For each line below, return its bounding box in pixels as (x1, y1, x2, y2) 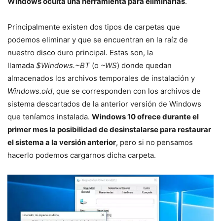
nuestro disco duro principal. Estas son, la (7, 47, 153, 57)
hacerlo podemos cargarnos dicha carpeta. (7, 150, 156, 160)
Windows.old (7, 86, 52, 96)
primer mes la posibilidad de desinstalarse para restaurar (7, 124, 211, 134)
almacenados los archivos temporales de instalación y (7, 73, 195, 83)
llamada (7, 60, 34, 70)
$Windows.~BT (34, 60, 90, 70)
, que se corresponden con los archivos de (52, 86, 201, 96)
